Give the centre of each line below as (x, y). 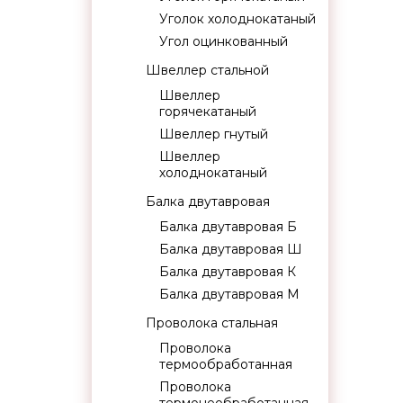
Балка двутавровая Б (228, 227)
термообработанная (226, 364)
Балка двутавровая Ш (231, 249)
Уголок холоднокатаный (237, 19)
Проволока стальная (212, 323)
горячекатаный (208, 112)
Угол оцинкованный (224, 41)
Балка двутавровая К (228, 272)
